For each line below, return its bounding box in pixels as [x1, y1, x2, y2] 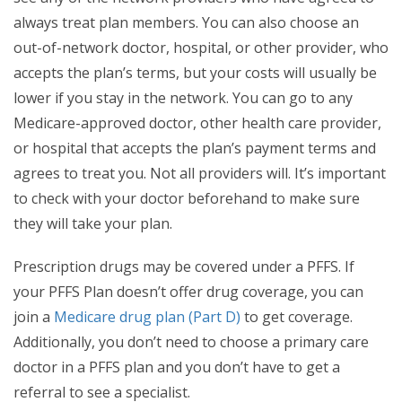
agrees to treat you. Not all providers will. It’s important [13, 163, 386, 184]
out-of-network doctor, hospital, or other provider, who [13, 38, 389, 58]
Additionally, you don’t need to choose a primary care [13, 332, 369, 353]
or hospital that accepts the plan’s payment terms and [13, 138, 376, 159]
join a [13, 307, 54, 328]
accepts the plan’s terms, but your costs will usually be [13, 63, 377, 83]
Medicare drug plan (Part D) [54, 307, 240, 328]
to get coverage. [240, 307, 353, 328]
